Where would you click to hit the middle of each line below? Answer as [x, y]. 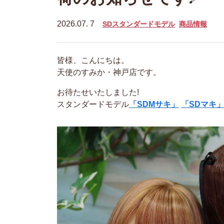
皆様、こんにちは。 [93, 60]
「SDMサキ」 [154, 104]
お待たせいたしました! [98, 92]
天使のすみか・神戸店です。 [109, 72]
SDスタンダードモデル [139, 24]
